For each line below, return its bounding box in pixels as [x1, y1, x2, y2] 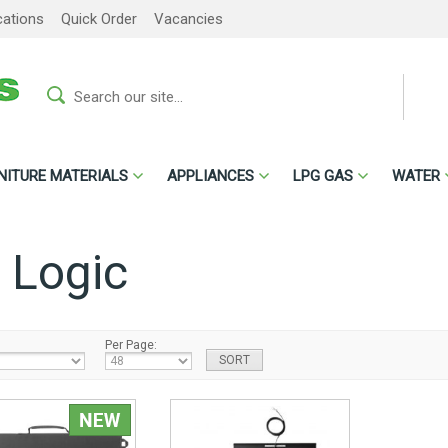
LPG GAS [293, 167, 353, 185]
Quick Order [61, 10, 137, 28]
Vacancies [154, 10, 223, 28]
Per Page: [105, 338, 157, 353]
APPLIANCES [167, 167, 254, 185]
